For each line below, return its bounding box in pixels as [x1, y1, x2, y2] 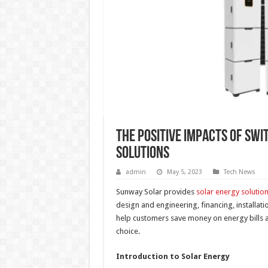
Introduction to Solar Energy [115, 252, 230, 261]
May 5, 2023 [166, 168, 202, 176]
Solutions [115, 145, 169, 162]
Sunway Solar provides [115, 187, 196, 196]
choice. [115, 227, 140, 236]
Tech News [223, 168, 255, 176]
